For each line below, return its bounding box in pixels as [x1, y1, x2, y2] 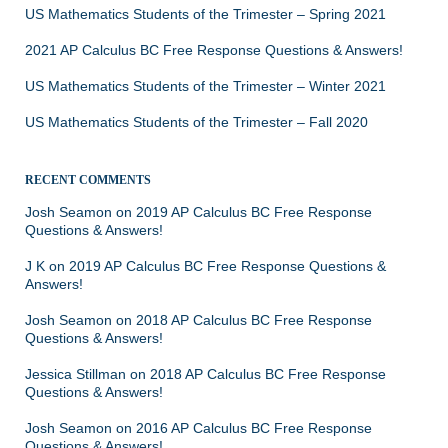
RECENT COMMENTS [25, 173, 151, 188]
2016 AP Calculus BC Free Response [136, 420, 372, 437]
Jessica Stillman [25, 366, 126, 383]
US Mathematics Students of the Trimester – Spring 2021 [25, 6, 386, 23]
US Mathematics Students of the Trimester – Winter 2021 [25, 78, 386, 95]
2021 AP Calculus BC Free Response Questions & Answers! [25, 42, 403, 59]
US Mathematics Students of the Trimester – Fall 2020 [25, 114, 368, 131]
